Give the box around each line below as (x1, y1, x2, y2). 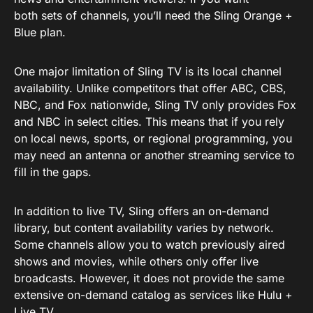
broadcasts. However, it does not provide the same (14, 271, 284, 285)
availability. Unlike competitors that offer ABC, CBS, (14, 81, 286, 95)
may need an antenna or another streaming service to (14, 148, 295, 162)
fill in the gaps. (14, 165, 92, 179)
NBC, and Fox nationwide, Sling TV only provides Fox (14, 98, 296, 112)
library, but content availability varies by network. (14, 221, 274, 235)
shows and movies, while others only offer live (14, 254, 259, 268)
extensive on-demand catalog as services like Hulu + (14, 288, 293, 302)
